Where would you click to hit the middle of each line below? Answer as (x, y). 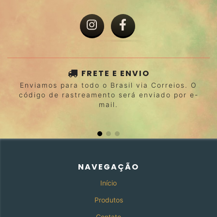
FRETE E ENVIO (115, 73)
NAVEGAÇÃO (108, 167)
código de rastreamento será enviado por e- (108, 94)
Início (108, 183)
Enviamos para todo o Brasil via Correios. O (108, 85)
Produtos (108, 200)
